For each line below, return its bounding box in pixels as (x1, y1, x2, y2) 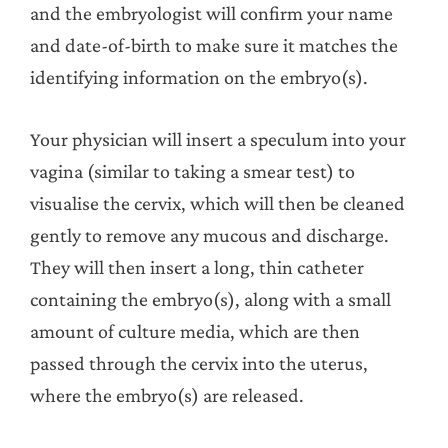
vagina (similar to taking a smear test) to (30, 159, 355, 182)
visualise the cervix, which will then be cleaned (30, 191, 405, 214)
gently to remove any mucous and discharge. (30, 223, 389, 246)
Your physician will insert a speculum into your (30, 127, 406, 150)
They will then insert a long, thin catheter (30, 255, 364, 278)
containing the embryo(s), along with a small (30, 287, 391, 310)
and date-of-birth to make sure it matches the (30, 33, 398, 56)
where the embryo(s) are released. (30, 383, 304, 406)
